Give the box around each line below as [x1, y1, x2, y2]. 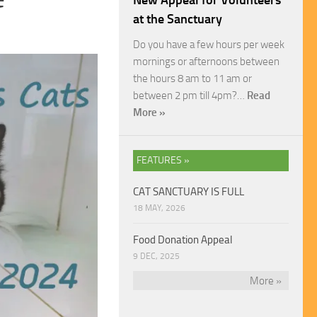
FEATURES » [137, 154, 190, 167]
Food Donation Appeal [133, 234, 232, 247]
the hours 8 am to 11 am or [133, 72, 252, 86]
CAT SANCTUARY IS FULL [133, 185, 244, 199]
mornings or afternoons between [133, 55, 279, 69]
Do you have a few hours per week [133, 38, 284, 52]
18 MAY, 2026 [133, 203, 185, 214]
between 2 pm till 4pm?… [133, 89, 247, 103]
